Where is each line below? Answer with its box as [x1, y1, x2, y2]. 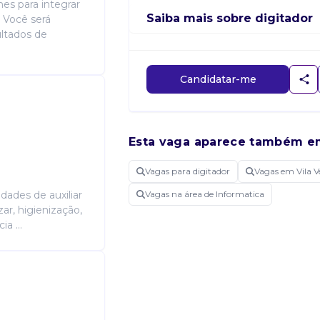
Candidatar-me [179, 72, 256, 86]
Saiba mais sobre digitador [146, 11, 313, 25]
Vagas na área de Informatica [145, 189, 264, 199]
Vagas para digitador [145, 166, 230, 176]
